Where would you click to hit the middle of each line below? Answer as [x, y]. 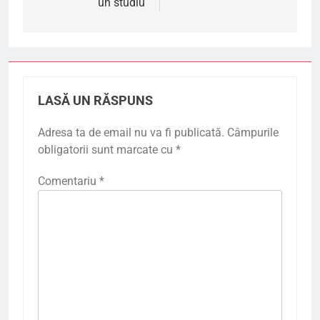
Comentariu [69, 181]
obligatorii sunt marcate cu [107, 149]
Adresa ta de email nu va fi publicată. [131, 132]
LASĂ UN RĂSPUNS [95, 100]
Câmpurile [253, 132]
